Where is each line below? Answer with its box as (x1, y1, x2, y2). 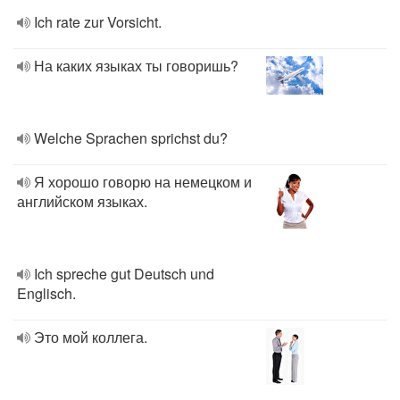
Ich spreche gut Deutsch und (34, 263, 214, 284)
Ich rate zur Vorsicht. (34, 12, 162, 32)
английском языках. (17, 191, 147, 212)
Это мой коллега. (34, 327, 147, 347)
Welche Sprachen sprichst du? (34, 128, 228, 148)
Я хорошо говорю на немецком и (34, 171, 252, 192)
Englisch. (17, 283, 76, 304)
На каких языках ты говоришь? (34, 55, 238, 76)
